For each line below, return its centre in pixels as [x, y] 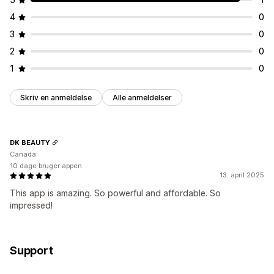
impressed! [31, 206]
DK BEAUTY [30, 142]
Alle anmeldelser [142, 98]
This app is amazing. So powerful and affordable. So [115, 193]
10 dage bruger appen [46, 166]
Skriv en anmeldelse [56, 98]
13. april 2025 [242, 175]
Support [31, 251]
